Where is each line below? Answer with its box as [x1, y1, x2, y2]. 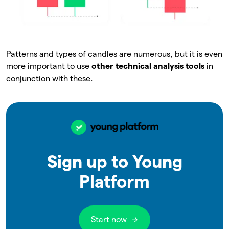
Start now [91, 215, 127, 224]
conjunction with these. [6, 74, 93, 83]
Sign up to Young [47, 152, 182, 171]
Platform [79, 172, 150, 191]
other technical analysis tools [91, 62, 207, 71]
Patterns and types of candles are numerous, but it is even [6, 50, 222, 59]
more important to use [6, 62, 91, 71]
